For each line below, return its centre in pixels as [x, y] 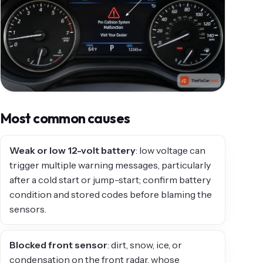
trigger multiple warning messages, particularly [110, 165]
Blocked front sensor [59, 245]
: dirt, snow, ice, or [145, 245]
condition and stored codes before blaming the [111, 195]
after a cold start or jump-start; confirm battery [110, 180]
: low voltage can [171, 151]
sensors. [28, 209]
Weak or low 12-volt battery [73, 151]
